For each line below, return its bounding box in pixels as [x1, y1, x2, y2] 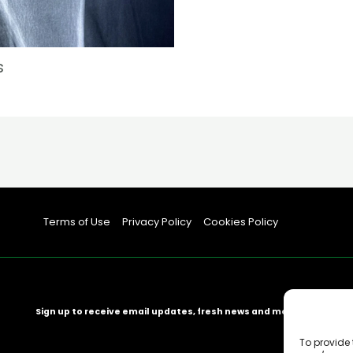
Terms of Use [43, 214, 110, 230]
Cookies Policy [203, 214, 278, 230]
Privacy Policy [121, 214, 191, 230]
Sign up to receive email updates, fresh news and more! [35, 306, 301, 318]
